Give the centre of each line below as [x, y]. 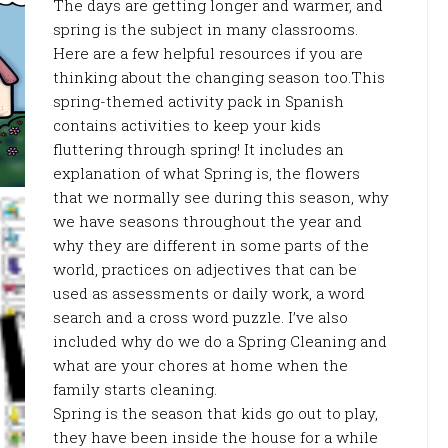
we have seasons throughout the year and [207, 221]
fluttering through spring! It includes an [198, 149]
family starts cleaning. [135, 389]
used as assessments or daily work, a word [209, 293]
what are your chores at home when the [200, 365]
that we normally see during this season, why [221, 197]
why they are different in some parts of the [211, 245]
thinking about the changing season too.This [219, 77]
